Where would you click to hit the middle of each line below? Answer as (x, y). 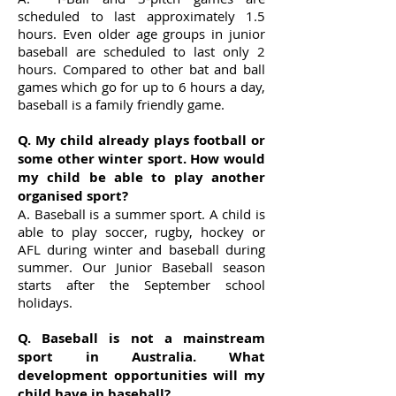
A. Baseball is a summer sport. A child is (141, 214)
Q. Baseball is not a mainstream (141, 338)
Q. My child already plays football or (141, 140)
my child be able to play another (141, 177)
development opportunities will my (141, 375)
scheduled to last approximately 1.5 (141, 16)
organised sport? (73, 196)
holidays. (45, 302)
